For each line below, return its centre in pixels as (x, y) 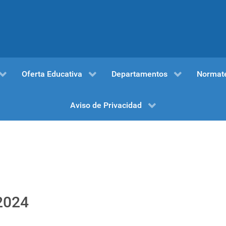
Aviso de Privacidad (106, 105)
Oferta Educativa (52, 74)
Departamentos (139, 74)
